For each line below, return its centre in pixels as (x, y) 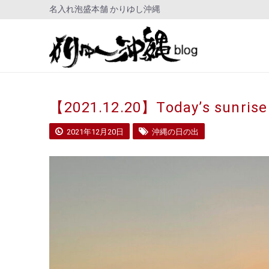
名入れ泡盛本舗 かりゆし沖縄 (105, 9)
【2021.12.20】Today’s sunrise (159, 107)
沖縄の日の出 (174, 132)
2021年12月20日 (94, 132)
